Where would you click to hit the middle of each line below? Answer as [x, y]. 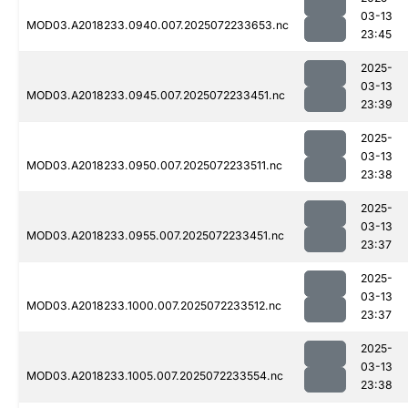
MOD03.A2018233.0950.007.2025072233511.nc [154, 166]
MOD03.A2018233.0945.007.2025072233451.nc [156, 96]
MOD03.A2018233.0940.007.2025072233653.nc [158, 25]
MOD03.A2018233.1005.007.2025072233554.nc [155, 376]
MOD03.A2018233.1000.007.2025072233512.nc [154, 306]
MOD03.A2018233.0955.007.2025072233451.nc [155, 236]
